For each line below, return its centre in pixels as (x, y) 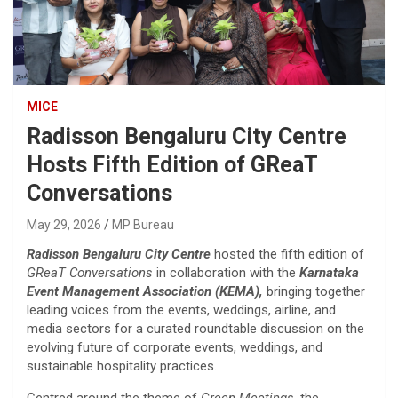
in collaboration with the (226, 273)
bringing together (314, 292)
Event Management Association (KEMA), (145, 292)
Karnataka (329, 273)
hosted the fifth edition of (287, 255)
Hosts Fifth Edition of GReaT (172, 165)
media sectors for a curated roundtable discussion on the (195, 329)
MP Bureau (143, 225)
